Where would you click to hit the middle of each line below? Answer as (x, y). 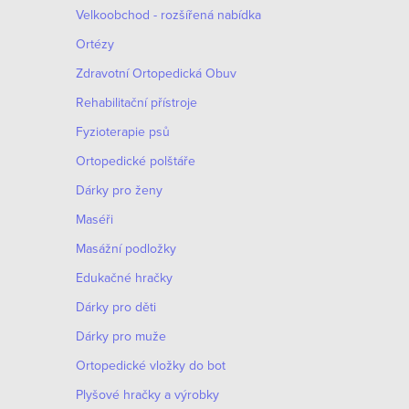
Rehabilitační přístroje (136, 102)
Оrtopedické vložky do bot (151, 365)
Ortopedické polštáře (136, 161)
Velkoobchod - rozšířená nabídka (168, 15)
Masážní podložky (126, 248)
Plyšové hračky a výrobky (147, 394)
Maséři (94, 219)
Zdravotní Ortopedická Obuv (156, 73)
